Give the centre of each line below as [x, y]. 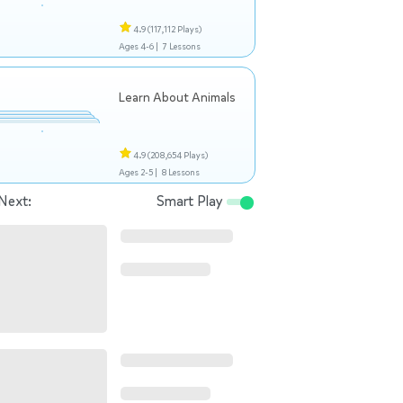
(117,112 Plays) [175, 29]
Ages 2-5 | [138, 172]
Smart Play [192, 201]
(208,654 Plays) [178, 155]
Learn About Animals [177, 98]
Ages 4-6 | [139, 46]
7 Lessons [181, 46]
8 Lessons [180, 172]
